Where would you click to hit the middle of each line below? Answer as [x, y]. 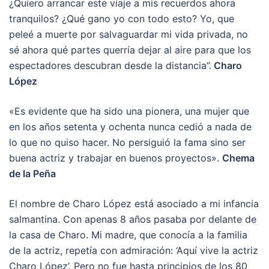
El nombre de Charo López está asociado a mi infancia [134, 203]
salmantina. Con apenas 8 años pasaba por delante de [133, 219]
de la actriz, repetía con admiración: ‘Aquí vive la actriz [134, 250]
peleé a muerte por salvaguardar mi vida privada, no [128, 34]
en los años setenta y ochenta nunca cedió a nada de [130, 126]
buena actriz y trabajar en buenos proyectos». [116, 158]
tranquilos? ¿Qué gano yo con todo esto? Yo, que [122, 18]
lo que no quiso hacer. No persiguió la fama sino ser [127, 142]
